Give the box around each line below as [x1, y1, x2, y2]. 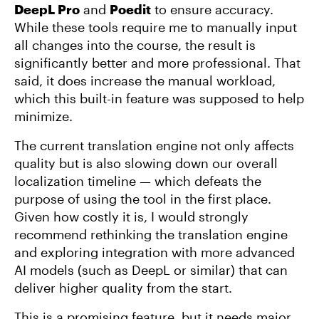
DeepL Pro [14, 1, 80, 17]
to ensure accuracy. [151, 1, 273, 17]
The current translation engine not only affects [14, 137, 294, 153]
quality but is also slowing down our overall [14, 155, 278, 171]
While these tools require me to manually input [14, 19, 297, 35]
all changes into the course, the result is [14, 37, 256, 53]
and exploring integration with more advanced [14, 244, 295, 260]
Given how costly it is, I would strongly [14, 209, 249, 224]
